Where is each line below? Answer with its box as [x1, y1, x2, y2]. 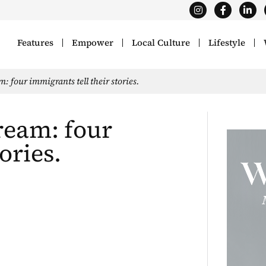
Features [17, 36, 54, 49]
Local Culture [132, 36, 191, 49]
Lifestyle [208, 36, 246, 49]
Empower [72, 36, 114, 49]
